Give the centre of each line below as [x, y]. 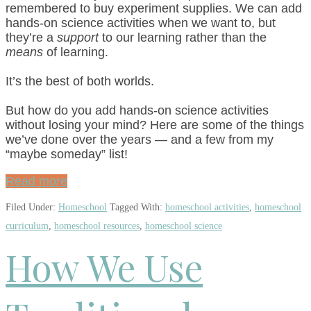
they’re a [31, 37]
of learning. [76, 52]
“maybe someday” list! [67, 154]
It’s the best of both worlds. [80, 81]
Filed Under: [32, 208]
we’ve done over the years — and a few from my [140, 139]
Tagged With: [137, 208]
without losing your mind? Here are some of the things [155, 125]
